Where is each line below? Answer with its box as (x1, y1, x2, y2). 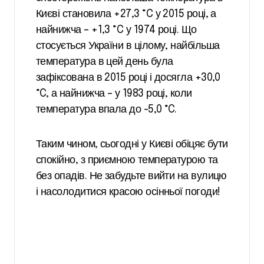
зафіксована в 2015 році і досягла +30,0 (36, 72, 220, 83)
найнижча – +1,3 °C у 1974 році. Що (36, 25, 197, 35)
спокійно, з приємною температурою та (36, 155, 218, 166)
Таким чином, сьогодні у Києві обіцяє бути (36, 139, 228, 150)
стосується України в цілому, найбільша (36, 41, 220, 51)
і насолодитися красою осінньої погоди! (36, 187, 220, 197)
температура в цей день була (36, 57, 173, 67)
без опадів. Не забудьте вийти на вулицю (36, 171, 227, 181)
